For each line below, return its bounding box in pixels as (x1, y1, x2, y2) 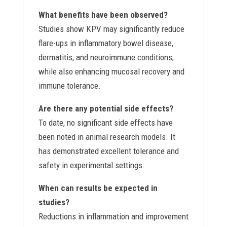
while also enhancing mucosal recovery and (38, 66, 184, 77)
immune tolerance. (38, 81, 101, 91)
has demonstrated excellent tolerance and (38, 146, 179, 156)
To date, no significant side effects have (38, 118, 173, 128)
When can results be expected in (38, 183, 158, 193)
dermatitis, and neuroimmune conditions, (38, 52, 174, 62)
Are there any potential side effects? (38, 103, 173, 113)
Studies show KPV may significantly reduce (38, 24, 184, 34)
